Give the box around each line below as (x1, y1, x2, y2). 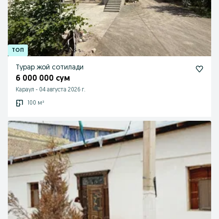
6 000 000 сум (16, 75, 70, 83)
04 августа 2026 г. (39, 87, 86, 93)
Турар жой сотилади (16, 64, 84, 71)
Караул (16, 87, 34, 93)
